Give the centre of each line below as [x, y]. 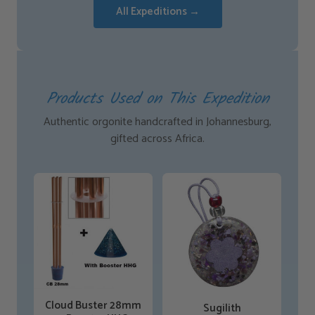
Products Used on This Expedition [157, 99]
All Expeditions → [157, 11]
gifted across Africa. [157, 139]
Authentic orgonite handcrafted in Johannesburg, [157, 122]
